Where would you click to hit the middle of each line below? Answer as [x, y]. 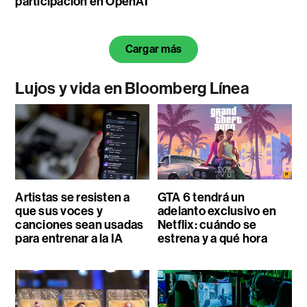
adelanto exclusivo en [217, 211]
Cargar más [153, 49]
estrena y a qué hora [212, 238]
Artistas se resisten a [73, 197]
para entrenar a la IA [69, 238]
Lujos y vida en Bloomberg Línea [132, 88]
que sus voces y [59, 211]
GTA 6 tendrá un [201, 197]
